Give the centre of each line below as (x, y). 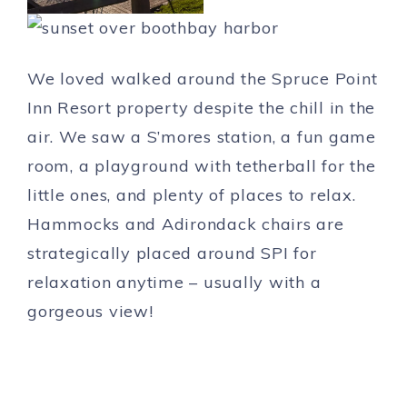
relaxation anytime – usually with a (174, 282)
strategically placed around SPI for (172, 253)
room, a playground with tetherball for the (202, 165)
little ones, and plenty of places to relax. (192, 194)
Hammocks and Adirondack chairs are (186, 223)
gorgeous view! (90, 311)
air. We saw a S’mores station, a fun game (202, 136)
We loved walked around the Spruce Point (203, 78)
